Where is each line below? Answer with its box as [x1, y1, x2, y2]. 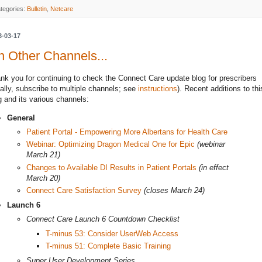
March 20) [26, 173, 60, 182]
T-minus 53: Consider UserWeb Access [46, 229, 178, 238]
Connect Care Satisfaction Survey [26, 186, 142, 195]
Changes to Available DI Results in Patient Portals [26, 163, 196, 172]
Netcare [50, 5, 73, 12]
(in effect [199, 163, 229, 172]
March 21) [26, 150, 60, 160]
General [7, 113, 35, 122]
